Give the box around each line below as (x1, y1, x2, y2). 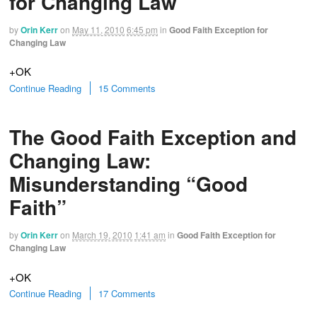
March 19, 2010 (72, 229, 132, 241)
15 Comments (98, 81, 156, 95)
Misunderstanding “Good (9, 169, 248, 199)
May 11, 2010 (72, 23, 125, 35)
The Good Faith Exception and (9, 122, 296, 152)
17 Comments (98, 287, 156, 301)
